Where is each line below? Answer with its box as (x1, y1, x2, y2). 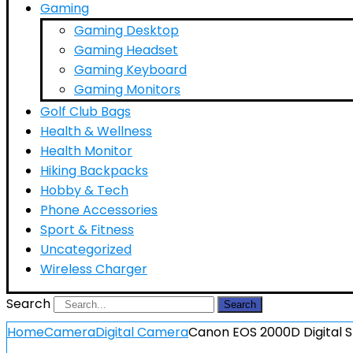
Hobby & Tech (40, 181, 128, 199)
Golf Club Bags (40, 102, 131, 121)
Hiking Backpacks (40, 162, 148, 180)
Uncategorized (40, 240, 132, 258)
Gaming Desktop (74, 21, 179, 39)
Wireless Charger (40, 260, 147, 278)
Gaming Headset (74, 41, 178, 59)
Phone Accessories (40, 201, 158, 219)
